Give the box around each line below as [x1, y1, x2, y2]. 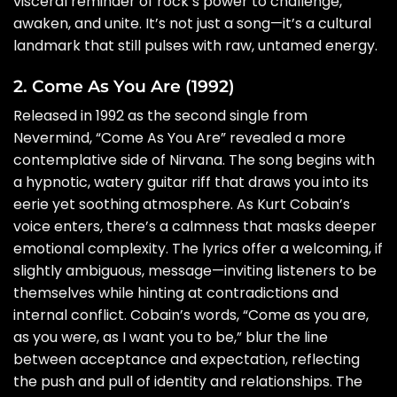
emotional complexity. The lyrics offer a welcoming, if [13, 238, 383, 260]
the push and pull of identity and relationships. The [13, 371, 362, 393]
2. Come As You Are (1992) [13, 74, 235, 97]
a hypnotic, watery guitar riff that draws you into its [13, 172, 369, 193]
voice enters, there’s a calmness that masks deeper [13, 216, 377, 237]
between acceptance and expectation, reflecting [13, 349, 360, 370]
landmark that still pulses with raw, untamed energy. [13, 35, 378, 56]
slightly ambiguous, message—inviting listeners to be [13, 261, 377, 282]
